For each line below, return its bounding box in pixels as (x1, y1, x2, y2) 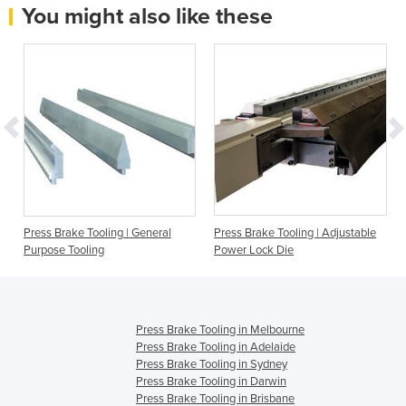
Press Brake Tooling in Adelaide (136, 340, 295, 355)
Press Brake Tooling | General (23, 226, 171, 241)
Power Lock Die (214, 243, 295, 258)
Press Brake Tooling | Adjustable (214, 226, 377, 241)
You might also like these (22, 2, 273, 30)
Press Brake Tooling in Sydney (136, 357, 287, 372)
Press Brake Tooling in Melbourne (136, 323, 304, 338)
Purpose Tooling (23, 243, 104, 258)
